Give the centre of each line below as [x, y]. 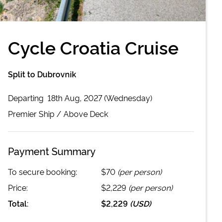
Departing [27, 97]
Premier [22, 113]
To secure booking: [43, 171]
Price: [18, 187]
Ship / [50, 113]
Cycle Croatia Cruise [93, 46]
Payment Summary [52, 150]
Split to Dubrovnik [42, 74]
